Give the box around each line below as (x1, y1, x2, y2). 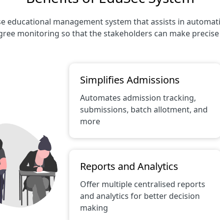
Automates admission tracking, (80, 92, 196, 103)
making (80, 202, 108, 213)
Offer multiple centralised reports (80, 179, 205, 190)
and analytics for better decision (80, 191, 200, 201)
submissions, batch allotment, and (80, 104, 208, 115)
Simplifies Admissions (80, 73, 180, 86)
